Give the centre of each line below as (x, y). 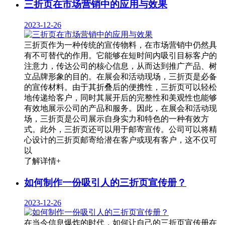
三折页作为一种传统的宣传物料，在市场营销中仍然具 (121, 45)
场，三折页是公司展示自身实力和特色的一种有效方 (117, 119)
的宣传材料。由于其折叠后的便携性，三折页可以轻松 (121, 87)
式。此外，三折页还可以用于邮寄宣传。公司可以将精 (121, 129)
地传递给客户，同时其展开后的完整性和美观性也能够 (121, 97)
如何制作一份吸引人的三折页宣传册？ (105, 182)
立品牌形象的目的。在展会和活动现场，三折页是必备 (121, 76)
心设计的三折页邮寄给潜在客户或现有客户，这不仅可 (121, 140)
